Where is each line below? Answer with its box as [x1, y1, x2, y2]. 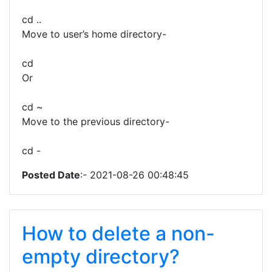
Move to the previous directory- [22, 115, 169, 127]
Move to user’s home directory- [22, 28, 166, 40]
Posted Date [22, 169, 80, 181]
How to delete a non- [22, 222, 215, 245]
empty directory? [22, 245, 180, 268]
